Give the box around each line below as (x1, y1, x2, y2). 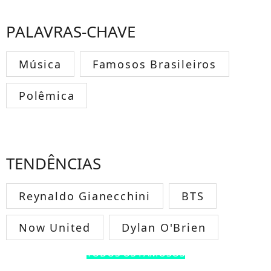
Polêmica (19, 88, 75, 103)
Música (19, 56, 62, 71)
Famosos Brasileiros (92, 56, 217, 71)
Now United (19, 220, 91, 235)
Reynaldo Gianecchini (19, 188, 151, 203)
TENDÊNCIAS (6, 152, 101, 174)
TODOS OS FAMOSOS (86, 246, 185, 260)
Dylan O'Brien (122, 220, 206, 235)
